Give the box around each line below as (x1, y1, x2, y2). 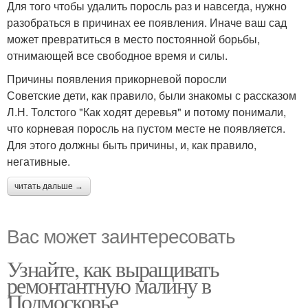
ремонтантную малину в (7, 269, 211, 300)
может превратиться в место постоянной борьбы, (7, 30, 260, 47)
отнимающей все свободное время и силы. (7, 47, 228, 63)
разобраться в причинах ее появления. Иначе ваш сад (7, 14, 287, 30)
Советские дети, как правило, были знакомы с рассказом (7, 87, 296, 103)
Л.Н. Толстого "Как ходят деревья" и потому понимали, (7, 103, 286, 120)
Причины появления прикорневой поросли (7, 70, 227, 87)
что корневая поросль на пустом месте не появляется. (7, 120, 285, 136)
